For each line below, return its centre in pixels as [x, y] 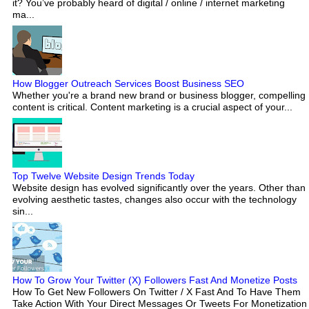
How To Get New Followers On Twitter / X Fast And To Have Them [157, 292]
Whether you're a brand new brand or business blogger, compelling [159, 96]
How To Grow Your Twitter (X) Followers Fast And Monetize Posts [155, 280]
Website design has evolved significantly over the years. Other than [159, 188]
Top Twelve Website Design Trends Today [103, 176]
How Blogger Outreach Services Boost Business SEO [128, 84]
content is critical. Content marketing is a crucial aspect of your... [152, 107]
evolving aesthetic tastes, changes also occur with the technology [154, 200]
